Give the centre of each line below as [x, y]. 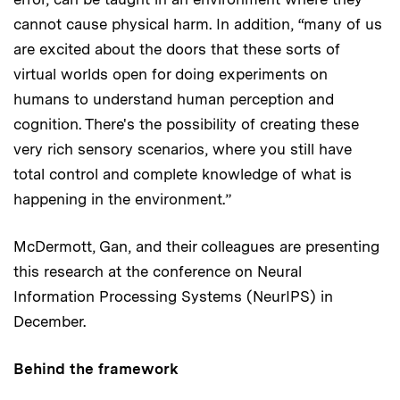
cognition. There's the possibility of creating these [186, 124]
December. [50, 321]
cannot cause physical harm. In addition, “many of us [198, 24]
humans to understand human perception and [174, 99]
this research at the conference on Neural [158, 271]
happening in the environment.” [122, 199]
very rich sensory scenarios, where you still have [183, 149]
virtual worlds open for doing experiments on [171, 74]
